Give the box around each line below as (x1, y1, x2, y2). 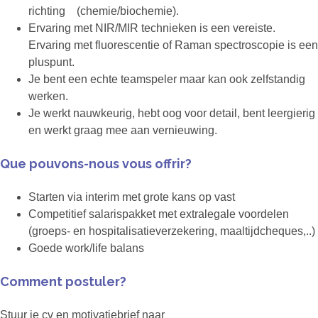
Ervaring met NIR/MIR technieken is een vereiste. (28, 22, 275, 35)
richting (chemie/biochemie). (28, 5, 182, 18)
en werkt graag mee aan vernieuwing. (28, 124, 217, 137)
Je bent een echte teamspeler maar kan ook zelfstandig (28, 73, 305, 86)
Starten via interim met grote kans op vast (28, 191, 235, 204)
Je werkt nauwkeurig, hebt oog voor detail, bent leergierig (28, 107, 315, 120)
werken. (28, 90, 68, 103)
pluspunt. (28, 56, 75, 69)
